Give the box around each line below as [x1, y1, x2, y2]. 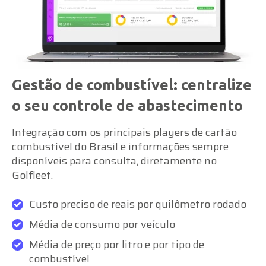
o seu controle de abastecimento [12, 97, 243, 114]
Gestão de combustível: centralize [12, 76, 252, 93]
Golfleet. [12, 166, 53, 183]
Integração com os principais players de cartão [12, 123, 237, 141]
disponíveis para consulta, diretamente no [12, 152, 217, 169]
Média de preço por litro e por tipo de [29, 236, 204, 253]
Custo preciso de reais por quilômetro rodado [29, 195, 246, 213]
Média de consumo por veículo [29, 216, 175, 233]
